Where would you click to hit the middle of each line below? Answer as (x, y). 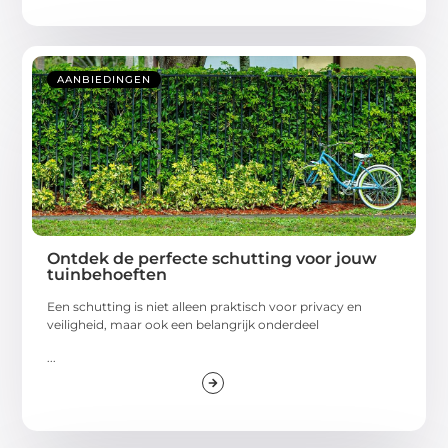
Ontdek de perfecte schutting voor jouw (212, 259)
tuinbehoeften (107, 275)
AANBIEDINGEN (104, 80)
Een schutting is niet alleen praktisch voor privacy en (205, 307)
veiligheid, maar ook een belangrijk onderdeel (183, 325)
